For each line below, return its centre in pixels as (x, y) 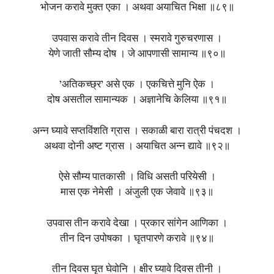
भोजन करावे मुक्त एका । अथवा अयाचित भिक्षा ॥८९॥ (137, 8)
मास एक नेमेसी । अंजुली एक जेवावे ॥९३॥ (137, 193)
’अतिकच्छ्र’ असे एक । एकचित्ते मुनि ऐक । (137, 85)
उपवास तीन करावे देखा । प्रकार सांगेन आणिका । (137, 223)
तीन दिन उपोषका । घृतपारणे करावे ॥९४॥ (137, 239)
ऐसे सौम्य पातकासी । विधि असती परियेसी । (137, 177)
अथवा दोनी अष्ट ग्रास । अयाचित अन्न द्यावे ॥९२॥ (137, 146)
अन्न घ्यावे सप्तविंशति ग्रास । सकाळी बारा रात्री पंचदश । (137, 131)
